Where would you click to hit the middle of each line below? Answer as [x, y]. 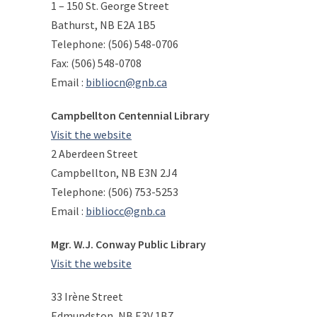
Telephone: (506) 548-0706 [115, 44]
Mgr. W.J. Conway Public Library [128, 244]
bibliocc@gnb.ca [126, 211]
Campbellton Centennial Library [130, 115]
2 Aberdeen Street [94, 154]
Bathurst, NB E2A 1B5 [103, 25]
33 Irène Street [87, 296]
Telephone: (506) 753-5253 [115, 192]
